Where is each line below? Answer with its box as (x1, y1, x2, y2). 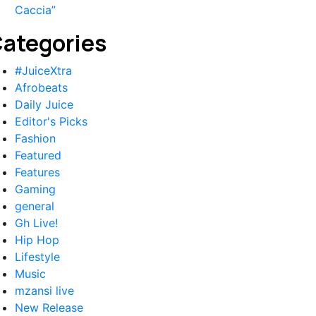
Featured (15, 148, 61, 162)
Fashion (15, 131, 56, 145)
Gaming (15, 182, 56, 196)
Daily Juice (15, 97, 73, 111)
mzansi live (15, 284, 74, 298)
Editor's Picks (15, 114, 87, 128)
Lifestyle (15, 250, 60, 264)
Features (15, 165, 60, 179)
